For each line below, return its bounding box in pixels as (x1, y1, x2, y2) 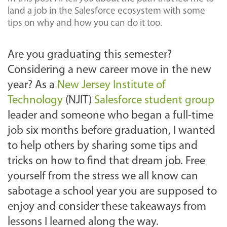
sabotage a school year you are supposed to (8, 186, 217, 198)
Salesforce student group (94, 95, 214, 107)
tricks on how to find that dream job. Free (8, 156, 205, 168)
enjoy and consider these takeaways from (8, 201, 206, 213)
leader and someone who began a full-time (8, 110, 213, 122)
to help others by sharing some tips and (8, 140, 198, 153)
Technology (8, 95, 63, 107)
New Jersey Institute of (57, 80, 166, 92)
